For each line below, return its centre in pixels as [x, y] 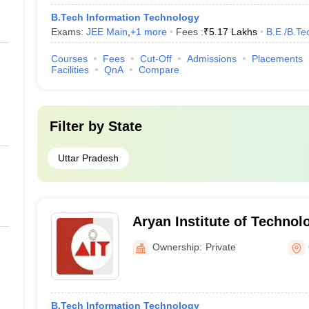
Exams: [68, 32]
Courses [69, 59]
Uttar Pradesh [88, 158]
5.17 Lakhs [233, 32]
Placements [277, 59]
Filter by [79, 126]
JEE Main [107, 32]
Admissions [211, 59]
